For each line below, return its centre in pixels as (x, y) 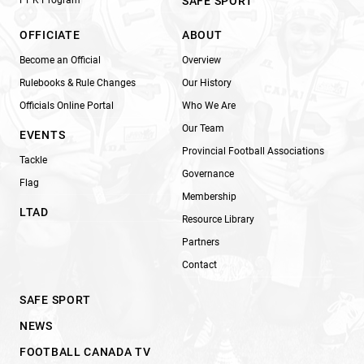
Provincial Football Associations (253, 151)
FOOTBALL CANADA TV (85, 351)
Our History (207, 82)
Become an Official (60, 60)
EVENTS (43, 134)
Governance (208, 173)
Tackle (33, 160)
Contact (199, 264)
